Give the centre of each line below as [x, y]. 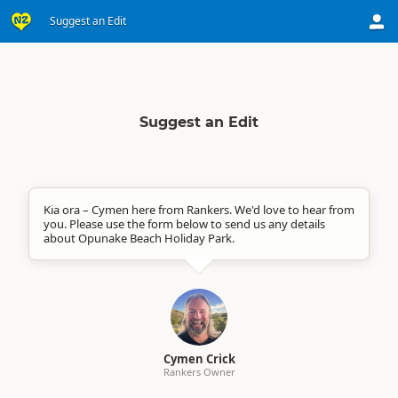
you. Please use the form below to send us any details [184, 224]
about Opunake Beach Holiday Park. [139, 238]
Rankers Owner [199, 372]
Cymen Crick [199, 359]
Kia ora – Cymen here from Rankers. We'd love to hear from [199, 210]
